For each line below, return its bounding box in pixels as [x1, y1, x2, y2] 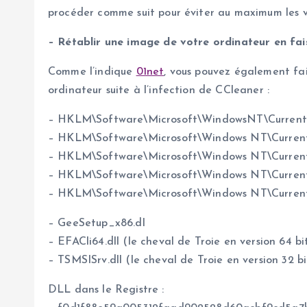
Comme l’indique [48, 66, 136, 78]
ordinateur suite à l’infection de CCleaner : [48, 85, 270, 97]
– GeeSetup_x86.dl [48, 218, 145, 230]
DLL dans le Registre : [48, 284, 164, 296]
